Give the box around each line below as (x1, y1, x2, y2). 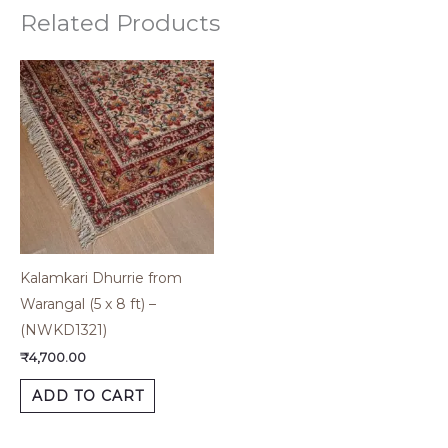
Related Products (20, 8, 220, 37)
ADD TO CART (31, 387, 144, 406)
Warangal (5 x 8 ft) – (20, 295, 156, 314)
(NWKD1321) (20, 321, 107, 340)
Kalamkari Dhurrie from (20, 269, 182, 288)
